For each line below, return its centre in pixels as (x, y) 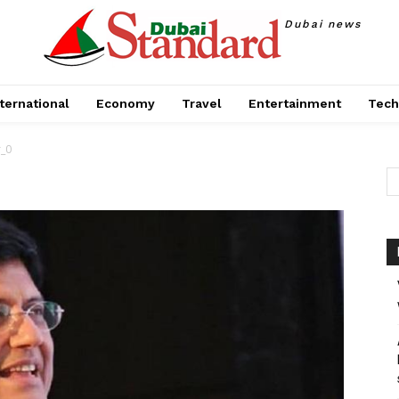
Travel (201, 103)
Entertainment (294, 103)
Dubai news (323, 24)
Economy (125, 103)
